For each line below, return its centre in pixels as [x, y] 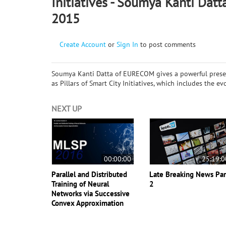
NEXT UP [67, 108]
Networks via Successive [91, 193]
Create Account [83, 44]
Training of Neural [80, 184]
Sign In [127, 44]
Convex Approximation [88, 203]
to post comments [167, 44]
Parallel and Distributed [89, 174]
